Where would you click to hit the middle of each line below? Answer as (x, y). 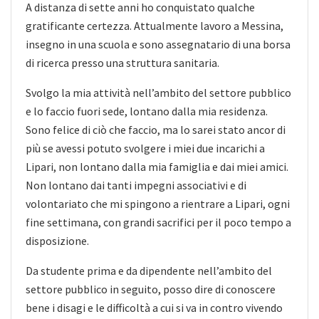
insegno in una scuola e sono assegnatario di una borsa (158, 44)
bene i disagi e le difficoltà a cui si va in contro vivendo (154, 307)
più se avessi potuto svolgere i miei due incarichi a (145, 148)
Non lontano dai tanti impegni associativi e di (136, 185)
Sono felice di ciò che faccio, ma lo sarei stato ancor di (156, 129)
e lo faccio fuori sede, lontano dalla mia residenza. (147, 111)
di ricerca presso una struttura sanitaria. (122, 62)
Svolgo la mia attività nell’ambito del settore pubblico (158, 92)
